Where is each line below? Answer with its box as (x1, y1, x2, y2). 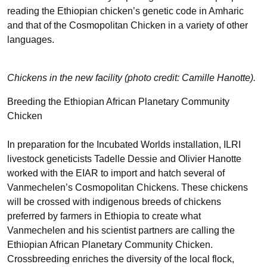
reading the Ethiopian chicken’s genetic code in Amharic (7, 6, 244, 16)
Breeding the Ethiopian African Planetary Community (7, 97, 229, 107)
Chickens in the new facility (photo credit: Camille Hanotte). (7, 73, 256, 83)
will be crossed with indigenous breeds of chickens (7, 197, 221, 207)
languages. (7, 35, 54, 45)
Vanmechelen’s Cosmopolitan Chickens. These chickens (7, 182, 248, 193)
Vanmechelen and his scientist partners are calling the (7, 225, 235, 235)
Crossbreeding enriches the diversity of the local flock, (7, 254, 234, 264)
